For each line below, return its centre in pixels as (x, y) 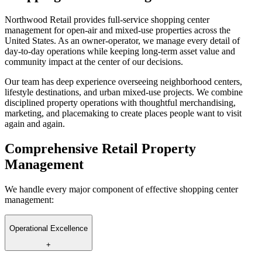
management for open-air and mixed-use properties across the (118, 30)
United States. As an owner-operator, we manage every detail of (122, 40)
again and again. (35, 123)
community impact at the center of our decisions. (94, 61)
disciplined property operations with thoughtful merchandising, (120, 102)
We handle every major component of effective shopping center (121, 189)
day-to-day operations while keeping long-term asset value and (120, 51)
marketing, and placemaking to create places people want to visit (123, 113)
